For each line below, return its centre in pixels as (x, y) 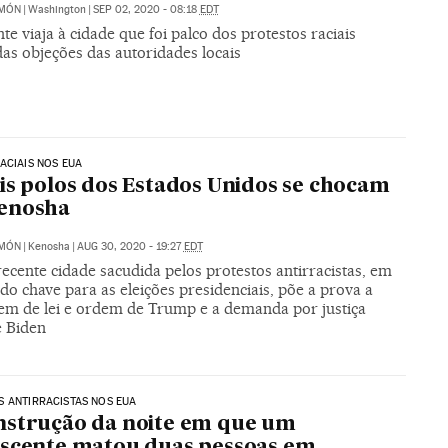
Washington (56, 9)
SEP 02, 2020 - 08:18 (146, 9)
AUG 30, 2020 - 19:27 (130, 246)
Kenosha (48, 246)
